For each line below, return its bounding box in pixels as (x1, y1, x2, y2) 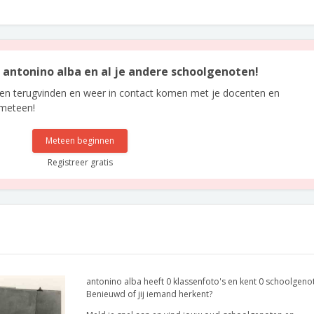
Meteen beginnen (46, 135, 115, 146)
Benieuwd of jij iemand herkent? (86, 288, 212, 300)
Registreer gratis (47, 156, 113, 168)
